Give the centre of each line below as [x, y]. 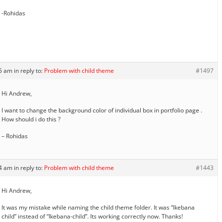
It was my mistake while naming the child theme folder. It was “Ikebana [98, 207]
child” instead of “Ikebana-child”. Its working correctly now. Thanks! [92, 216]
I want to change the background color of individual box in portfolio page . [102, 110]
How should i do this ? [31, 119]
